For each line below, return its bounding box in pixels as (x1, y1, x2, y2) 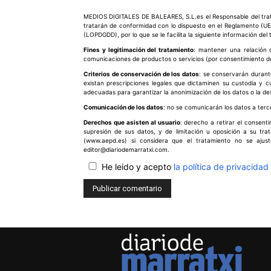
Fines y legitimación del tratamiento (83, 45, 194, 53)
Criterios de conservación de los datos (83, 70, 200, 77)
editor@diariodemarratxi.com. (83, 145, 169, 153)
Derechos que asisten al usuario (83, 118, 180, 126)
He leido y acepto (102, 161, 174, 172)
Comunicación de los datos (83, 103, 163, 111)
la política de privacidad (174, 161, 269, 172)
